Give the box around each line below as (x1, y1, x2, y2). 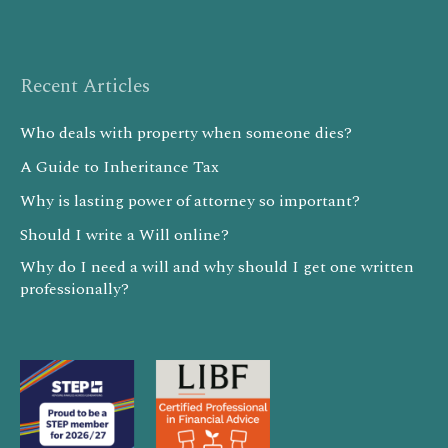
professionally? (20, 277, 129, 302)
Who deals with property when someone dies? (20, 121, 352, 146)
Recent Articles (20, 72, 150, 102)
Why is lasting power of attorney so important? (20, 189, 360, 214)
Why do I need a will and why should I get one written (20, 255, 414, 280)
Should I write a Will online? (20, 223, 229, 248)
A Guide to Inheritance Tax (20, 155, 219, 180)
